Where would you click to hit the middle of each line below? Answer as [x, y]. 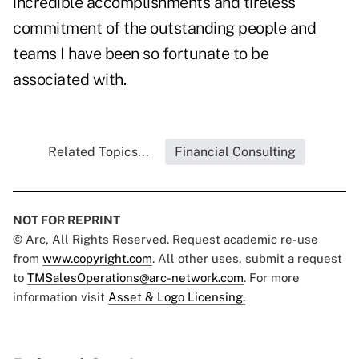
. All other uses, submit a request [247, 259]
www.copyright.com [97, 259]
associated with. [69, 80]
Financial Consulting [235, 152]
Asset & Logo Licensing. [177, 297]
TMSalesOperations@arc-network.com [135, 278]
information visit [61, 297]
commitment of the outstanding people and [164, 28]
